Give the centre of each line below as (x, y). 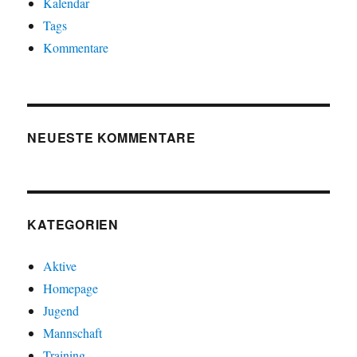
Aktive (60, 266)
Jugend (61, 311)
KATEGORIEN (73, 225)
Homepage (71, 288)
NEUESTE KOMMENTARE (112, 138)
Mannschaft (73, 333)
